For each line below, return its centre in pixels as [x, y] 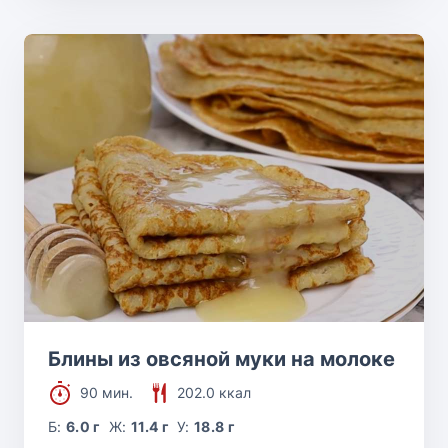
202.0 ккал [214, 392]
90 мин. [106, 392]
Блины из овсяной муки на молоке [221, 358]
